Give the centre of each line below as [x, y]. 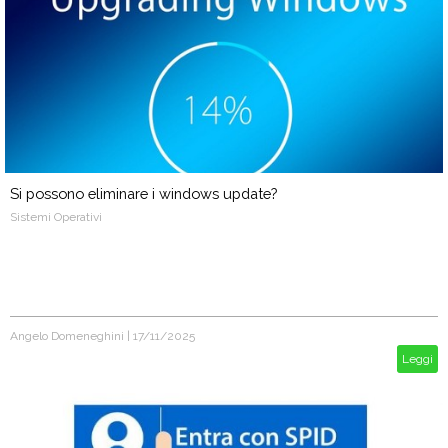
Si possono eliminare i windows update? [143, 193]
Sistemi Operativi [56, 217]
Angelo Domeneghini [67, 336]
